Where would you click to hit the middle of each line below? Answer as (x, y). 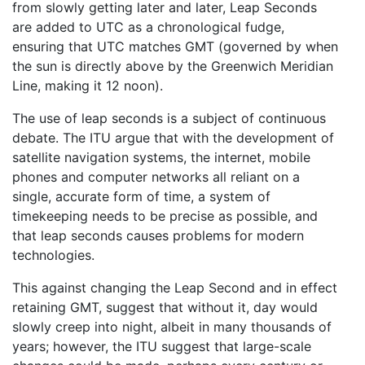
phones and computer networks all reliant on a (156, 176)
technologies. (53, 255)
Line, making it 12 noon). (88, 85)
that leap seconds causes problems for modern (158, 235)
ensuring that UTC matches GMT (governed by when (175, 46)
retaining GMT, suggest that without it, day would (165, 307)
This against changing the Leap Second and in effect (175, 287)
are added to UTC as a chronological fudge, (148, 26)
